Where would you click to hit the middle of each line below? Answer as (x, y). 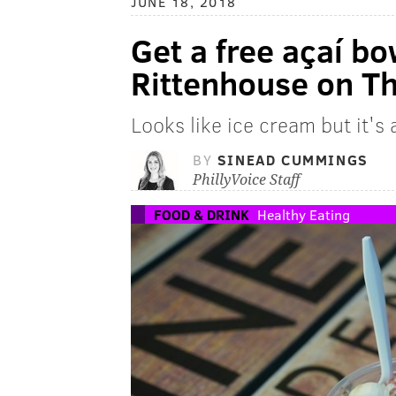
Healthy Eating (304, 215)
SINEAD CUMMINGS (293, 160)
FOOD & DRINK (202, 215)
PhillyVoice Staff (246, 180)
